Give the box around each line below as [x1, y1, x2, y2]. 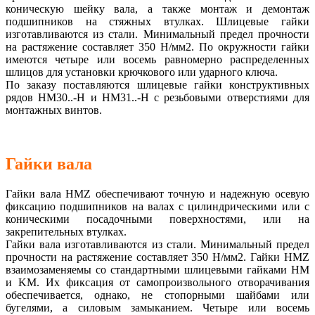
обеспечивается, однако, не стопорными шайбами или [6, 288, 309, 301]
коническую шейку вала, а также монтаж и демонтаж [6, 3, 309, 15]
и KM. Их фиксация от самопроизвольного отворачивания [6, 276, 309, 288]
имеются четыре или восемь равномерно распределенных [6, 53, 309, 66]
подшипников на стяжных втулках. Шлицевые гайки [6, 15, 309, 28]
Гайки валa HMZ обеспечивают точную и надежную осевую [6, 187, 309, 200]
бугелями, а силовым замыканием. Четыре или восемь [6, 301, 309, 314]
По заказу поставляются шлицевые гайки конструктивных [6, 79, 309, 91]
